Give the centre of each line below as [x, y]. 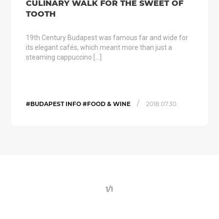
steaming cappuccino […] [64, 57]
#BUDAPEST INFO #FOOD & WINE [79, 104]
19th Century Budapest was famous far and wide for [107, 38]
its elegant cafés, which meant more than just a [99, 47]
